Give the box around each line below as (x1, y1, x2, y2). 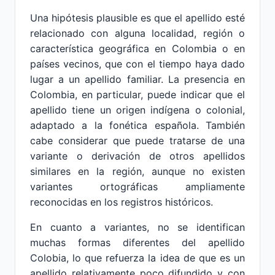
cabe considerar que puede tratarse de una (30, 134, 245, 147)
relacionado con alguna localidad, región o (30, 27, 245, 39)
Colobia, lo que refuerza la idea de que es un (30, 252, 245, 264)
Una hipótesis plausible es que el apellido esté (30, 12, 245, 24)
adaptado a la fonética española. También (30, 119, 245, 131)
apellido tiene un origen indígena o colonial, (30, 104, 245, 116)
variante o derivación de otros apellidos (30, 150, 245, 162)
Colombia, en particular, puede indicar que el (30, 88, 245, 101)
